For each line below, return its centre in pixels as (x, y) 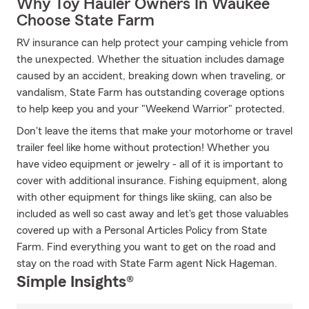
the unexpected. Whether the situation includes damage (150, 59)
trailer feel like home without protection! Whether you (143, 148)
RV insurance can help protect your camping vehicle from (152, 43)
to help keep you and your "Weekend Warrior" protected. (151, 109)
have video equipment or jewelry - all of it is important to (150, 164)
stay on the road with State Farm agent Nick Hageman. (147, 263)
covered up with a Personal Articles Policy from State (142, 230)
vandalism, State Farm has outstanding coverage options (150, 92)
